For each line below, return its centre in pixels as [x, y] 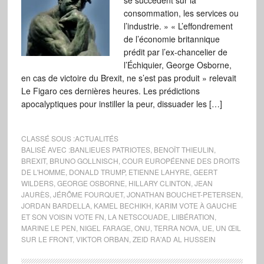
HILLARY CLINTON [159, 183]
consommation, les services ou [181, 13]
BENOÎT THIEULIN [184, 149]
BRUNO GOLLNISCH [84, 161]
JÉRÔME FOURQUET [88, 194]
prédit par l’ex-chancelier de [175, 52]
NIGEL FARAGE [105, 228]
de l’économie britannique [171, 39]
